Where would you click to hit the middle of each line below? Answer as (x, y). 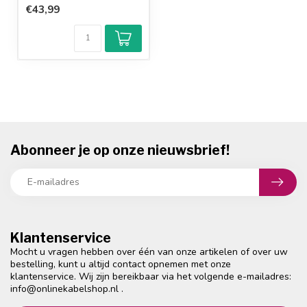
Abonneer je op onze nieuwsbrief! (120, 150)
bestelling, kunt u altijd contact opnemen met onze (121, 264)
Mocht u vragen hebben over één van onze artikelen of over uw (149, 251)
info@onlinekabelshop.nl (64, 288)
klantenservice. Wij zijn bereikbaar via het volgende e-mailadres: (151, 276)
